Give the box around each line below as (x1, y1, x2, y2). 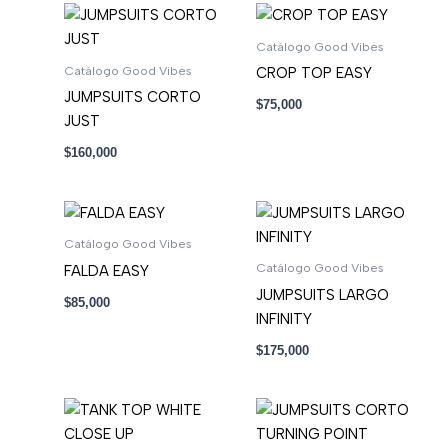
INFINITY (255, 309, 312, 328)
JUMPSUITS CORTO (63, 88, 201, 107)
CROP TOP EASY (255, 64, 372, 83)
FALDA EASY (63, 261, 149, 280)
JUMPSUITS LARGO (255, 285, 389, 304)
